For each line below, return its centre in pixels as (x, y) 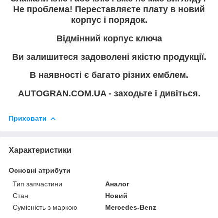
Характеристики (40, 150)
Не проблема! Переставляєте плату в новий (109, 9)
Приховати (28, 118)
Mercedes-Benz (131, 207)
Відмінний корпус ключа (109, 39)
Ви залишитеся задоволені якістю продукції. (109, 57)
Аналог (118, 184)
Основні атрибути (40, 170)
